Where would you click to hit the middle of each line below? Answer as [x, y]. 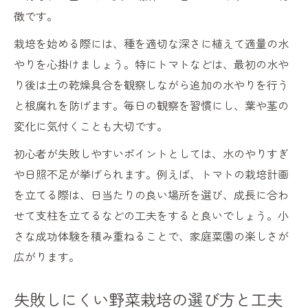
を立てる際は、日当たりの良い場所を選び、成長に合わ [151, 195]
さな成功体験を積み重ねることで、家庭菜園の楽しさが [151, 236]
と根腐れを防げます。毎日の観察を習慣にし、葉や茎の [151, 106]
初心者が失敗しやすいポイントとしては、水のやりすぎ [151, 154]
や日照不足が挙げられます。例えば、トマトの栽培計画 [151, 174]
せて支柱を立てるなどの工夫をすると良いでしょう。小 [151, 216]
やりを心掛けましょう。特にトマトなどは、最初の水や [151, 64]
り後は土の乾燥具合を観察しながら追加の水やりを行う [151, 85]
